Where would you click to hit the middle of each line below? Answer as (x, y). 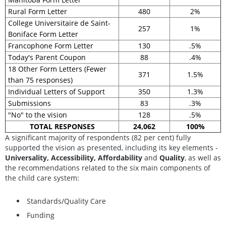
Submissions (30, 103)
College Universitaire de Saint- (59, 23)
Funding (41, 215)
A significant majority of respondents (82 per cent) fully (98, 137)
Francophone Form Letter (51, 45)
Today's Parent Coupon (47, 57)
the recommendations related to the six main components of (108, 167)
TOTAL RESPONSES (62, 126)
